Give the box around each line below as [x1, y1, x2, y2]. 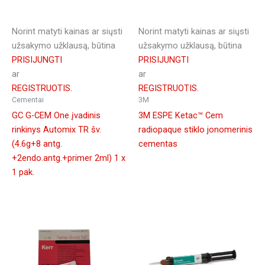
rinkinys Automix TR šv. [12, 124, 101, 135]
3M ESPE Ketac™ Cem [138, 110, 223, 121]
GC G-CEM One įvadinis [12, 110, 101, 121]
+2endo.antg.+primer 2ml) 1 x [12, 153, 125, 164]
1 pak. [12, 167, 34, 178]
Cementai [12, 95, 44, 105]
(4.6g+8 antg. [12, 138, 62, 150]
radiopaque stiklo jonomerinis [138, 124, 253, 135]
